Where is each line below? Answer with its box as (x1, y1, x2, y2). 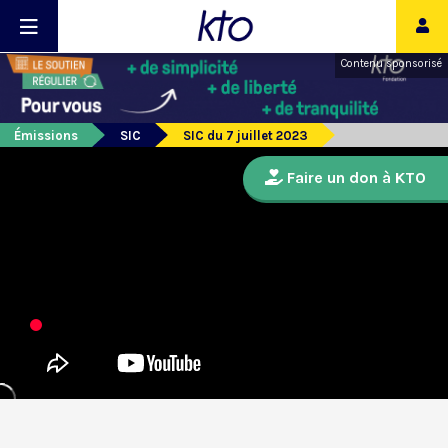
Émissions (14, 128, 78, 144)
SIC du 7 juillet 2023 (183, 128, 308, 144)
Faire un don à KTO (283, 168, 426, 188)
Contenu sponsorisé (341, 57, 442, 70)
